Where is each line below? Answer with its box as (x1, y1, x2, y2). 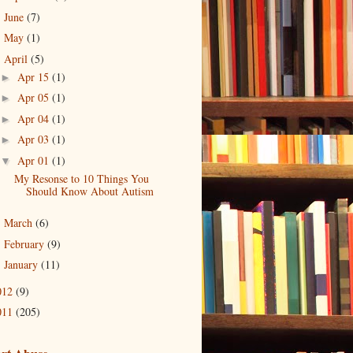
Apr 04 (17, 110, 52, 126)
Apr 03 (17, 132, 52, 147)
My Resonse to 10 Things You (13, 170, 149, 186)
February (3, 236, 47, 251)
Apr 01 (17, 152, 52, 168)
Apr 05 (17, 90, 52, 105)
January (3, 257, 41, 272)
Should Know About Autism (25, 183, 154, 199)
